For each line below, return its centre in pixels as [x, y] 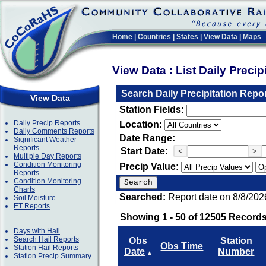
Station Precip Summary [53, 256]
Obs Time [182, 246]
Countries [154, 37]
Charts [24, 189]
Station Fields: [153, 110]
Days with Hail [37, 231]
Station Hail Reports [46, 248]
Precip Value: [150, 167]
